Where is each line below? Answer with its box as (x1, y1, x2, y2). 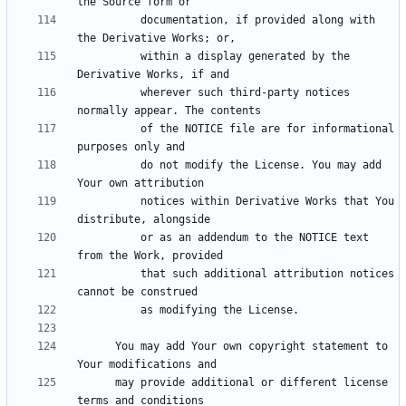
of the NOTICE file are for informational (77, 122, 140, 136)
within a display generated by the (77, 50, 140, 63)
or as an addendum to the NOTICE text (77, 231, 140, 245)
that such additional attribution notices (77, 267, 140, 281)
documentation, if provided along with (77, 14, 140, 27)
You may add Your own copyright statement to (77, 340, 115, 353)
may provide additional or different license (77, 376, 115, 390)
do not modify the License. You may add (77, 159, 140, 172)
